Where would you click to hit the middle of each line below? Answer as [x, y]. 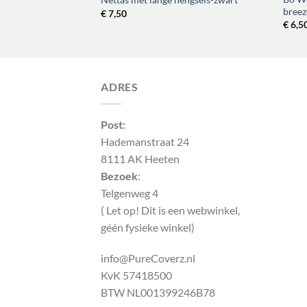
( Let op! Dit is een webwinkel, [170, 210]
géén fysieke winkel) [148, 227]
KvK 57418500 [136, 275]
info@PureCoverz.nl [148, 258]
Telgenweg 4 [130, 193]
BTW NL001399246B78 [158, 293]
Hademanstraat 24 [145, 141]
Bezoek [119, 175]
